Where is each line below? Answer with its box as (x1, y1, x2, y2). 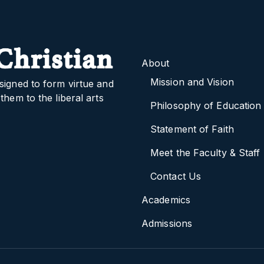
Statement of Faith (150, 123, 234, 136)
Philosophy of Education (150, 100, 262, 112)
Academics (141, 194, 190, 206)
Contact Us (150, 170, 202, 183)
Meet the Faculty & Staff (150, 147, 260, 159)
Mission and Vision (150, 76, 234, 88)
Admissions (141, 217, 193, 230)
